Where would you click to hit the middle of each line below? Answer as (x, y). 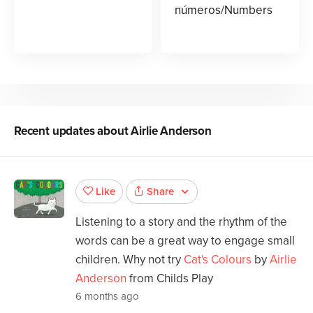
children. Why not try (130, 259)
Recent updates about (73, 131)
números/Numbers (224, 10)
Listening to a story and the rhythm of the (181, 221)
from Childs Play (170, 278)
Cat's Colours (218, 259)
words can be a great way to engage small (185, 240)
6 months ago (107, 296)
